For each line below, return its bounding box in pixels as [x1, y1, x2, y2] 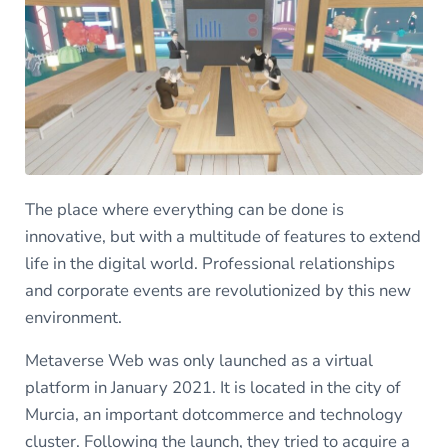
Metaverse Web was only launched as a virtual [24, 349, 373, 373]
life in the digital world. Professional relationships [24, 252, 395, 276]
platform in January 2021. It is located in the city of [24, 376, 401, 400]
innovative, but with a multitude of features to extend [24, 225, 421, 249]
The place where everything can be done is [24, 198, 344, 222]
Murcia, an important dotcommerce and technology [24, 403, 403, 427]
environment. [24, 306, 122, 330]
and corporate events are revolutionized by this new [24, 279, 411, 303]
